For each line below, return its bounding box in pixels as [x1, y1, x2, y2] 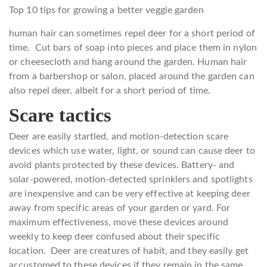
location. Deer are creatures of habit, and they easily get [9, 246, 249, 256]
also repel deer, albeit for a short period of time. [9, 85, 211, 95]
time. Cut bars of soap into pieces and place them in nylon [9, 42, 257, 52]
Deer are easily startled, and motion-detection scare [9, 131, 229, 141]
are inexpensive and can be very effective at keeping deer [9, 188, 250, 198]
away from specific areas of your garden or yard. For [9, 203, 231, 213]
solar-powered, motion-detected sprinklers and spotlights [9, 174, 253, 184]
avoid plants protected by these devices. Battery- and [9, 160, 235, 170]
